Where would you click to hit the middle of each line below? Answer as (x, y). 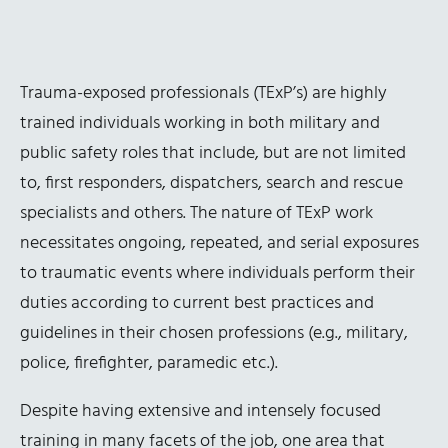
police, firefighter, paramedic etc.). (149, 363)
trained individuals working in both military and (200, 123)
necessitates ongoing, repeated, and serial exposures (219, 243)
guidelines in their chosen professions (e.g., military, (214, 333)
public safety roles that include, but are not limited (213, 153)
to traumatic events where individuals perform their (217, 273)
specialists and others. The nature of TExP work (196, 213)
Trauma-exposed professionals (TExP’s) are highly (203, 93)
